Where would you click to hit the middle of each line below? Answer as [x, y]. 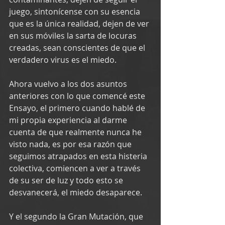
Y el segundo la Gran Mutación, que [77, 216]
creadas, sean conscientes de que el [78, 47]
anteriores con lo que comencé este [78, 96]
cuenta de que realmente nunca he [76, 132]
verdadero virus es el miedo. [63, 60]
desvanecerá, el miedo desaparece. [76, 192]
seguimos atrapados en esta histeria [79, 156]
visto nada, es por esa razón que [71, 144]
